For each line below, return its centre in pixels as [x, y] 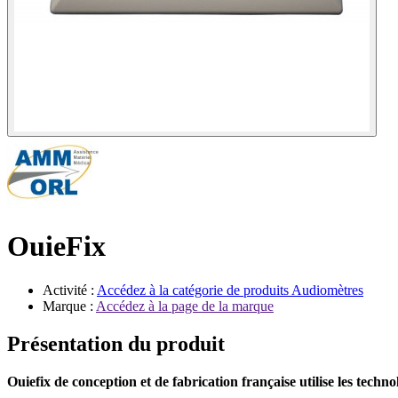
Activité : [70, 290]
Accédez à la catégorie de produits [194, 290]
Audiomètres [327, 290]
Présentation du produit [116, 343]
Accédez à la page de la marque [185, 306]
